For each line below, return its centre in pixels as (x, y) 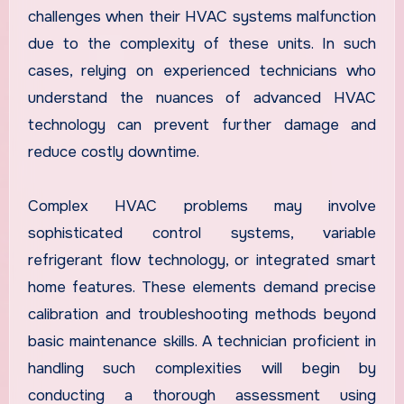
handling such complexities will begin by (202, 369)
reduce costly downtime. (113, 152)
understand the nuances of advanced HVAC (202, 98)
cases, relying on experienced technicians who (202, 71)
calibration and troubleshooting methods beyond (202, 315)
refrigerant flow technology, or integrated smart (202, 261)
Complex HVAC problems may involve (202, 207)
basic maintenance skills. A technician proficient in (202, 342)
